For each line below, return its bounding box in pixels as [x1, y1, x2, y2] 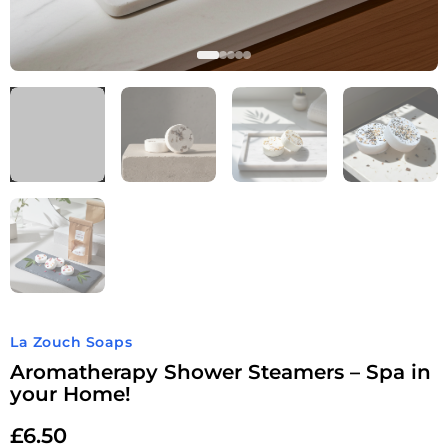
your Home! [10, 382, 131, 406]
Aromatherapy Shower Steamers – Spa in [10, 360, 431, 384]
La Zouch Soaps [10, 333, 132, 351]
